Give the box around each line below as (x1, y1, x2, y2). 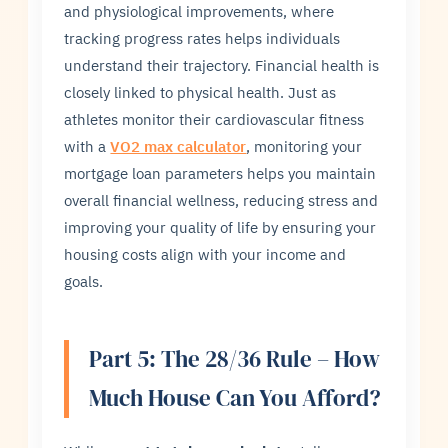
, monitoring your (246, 135, 363, 156)
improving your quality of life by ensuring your (64, 216, 377, 237)
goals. (64, 270, 104, 291)
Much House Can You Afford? (89, 381, 382, 414)
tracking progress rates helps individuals (64, 27, 341, 48)
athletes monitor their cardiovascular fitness (64, 108, 365, 129)
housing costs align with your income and (64, 243, 347, 264)
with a (64, 135, 111, 156)
